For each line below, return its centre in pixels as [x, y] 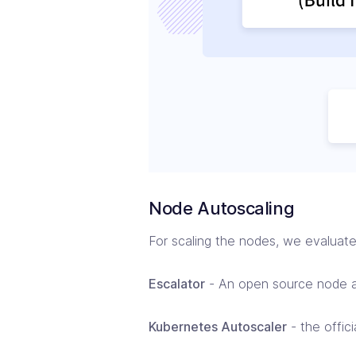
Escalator [177, 283]
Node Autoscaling [222, 209]
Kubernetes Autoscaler [218, 326]
